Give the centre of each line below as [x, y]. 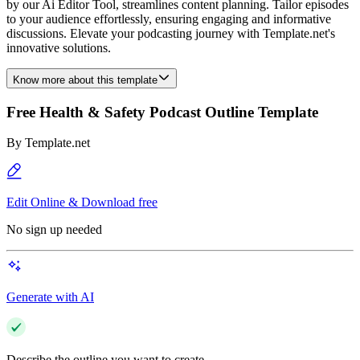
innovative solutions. [59, 48]
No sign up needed [54, 230]
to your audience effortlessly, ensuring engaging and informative [169, 19]
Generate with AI [50, 297]
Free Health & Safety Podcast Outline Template [162, 112]
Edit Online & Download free [82, 202]
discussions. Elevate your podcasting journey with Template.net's [171, 33]
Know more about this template [85, 80]
